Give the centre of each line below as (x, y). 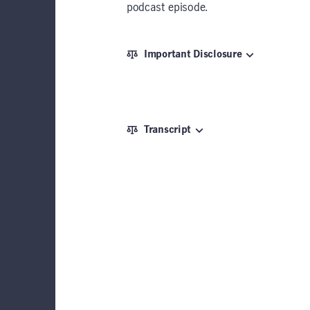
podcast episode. (167, 8)
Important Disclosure (193, 55)
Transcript (168, 130)
